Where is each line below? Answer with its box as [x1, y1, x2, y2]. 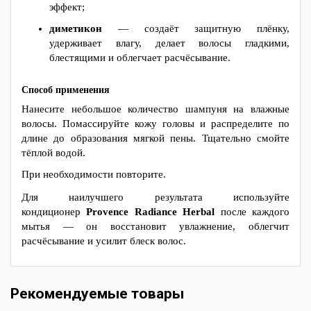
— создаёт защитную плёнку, [102, 23, 289, 34]
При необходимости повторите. [22, 169, 166, 180]
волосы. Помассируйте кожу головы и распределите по [22, 118, 289, 129]
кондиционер [22, 206, 87, 217]
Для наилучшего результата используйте [22, 192, 289, 203]
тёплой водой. [22, 147, 85, 158]
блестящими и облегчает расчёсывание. [49, 52, 230, 63]
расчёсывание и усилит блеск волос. [22, 235, 186, 246]
